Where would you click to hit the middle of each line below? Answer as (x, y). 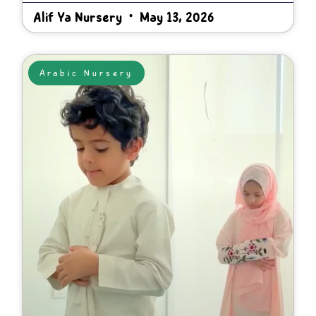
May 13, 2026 (175, 18)
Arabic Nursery (86, 73)
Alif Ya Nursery (80, 18)
